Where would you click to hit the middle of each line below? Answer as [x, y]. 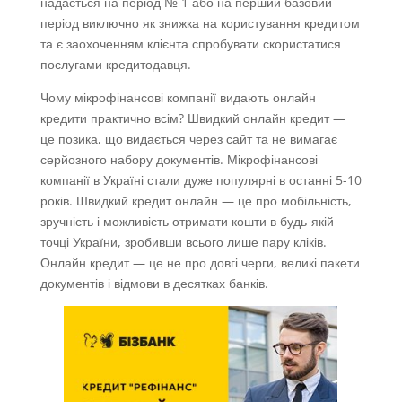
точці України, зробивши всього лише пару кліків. [183, 242]
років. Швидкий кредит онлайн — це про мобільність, [196, 201]
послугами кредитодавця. [115, 65]
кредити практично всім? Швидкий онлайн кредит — [192, 118]
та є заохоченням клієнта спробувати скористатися [190, 44]
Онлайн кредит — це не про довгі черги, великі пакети [200, 263]
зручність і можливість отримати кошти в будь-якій [187, 222]
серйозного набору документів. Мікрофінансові [179, 160]
